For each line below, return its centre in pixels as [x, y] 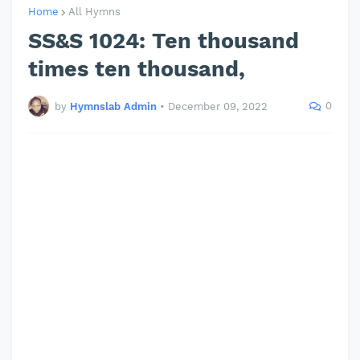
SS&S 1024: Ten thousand [164, 41]
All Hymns [94, 12]
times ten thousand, [137, 69]
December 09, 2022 [218, 106]
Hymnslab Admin [113, 106]
